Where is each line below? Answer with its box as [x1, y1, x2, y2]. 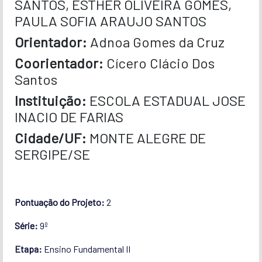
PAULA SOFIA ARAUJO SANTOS [14, 12, 206, 29]
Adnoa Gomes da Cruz [89, 33, 225, 50]
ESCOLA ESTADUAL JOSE [89, 91, 246, 109]
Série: [14, 219, 40, 231]
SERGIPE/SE [14, 145, 90, 163]
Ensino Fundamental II [43, 243, 130, 254]
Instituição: [14, 91, 89, 109]
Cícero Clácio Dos [106, 54, 215, 71]
